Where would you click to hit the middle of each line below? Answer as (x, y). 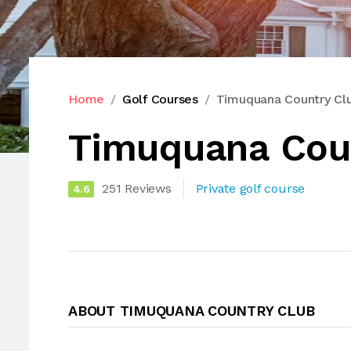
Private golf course (250, 188)
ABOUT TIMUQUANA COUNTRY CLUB (192, 311)
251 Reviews (137, 188)
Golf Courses (160, 99)
